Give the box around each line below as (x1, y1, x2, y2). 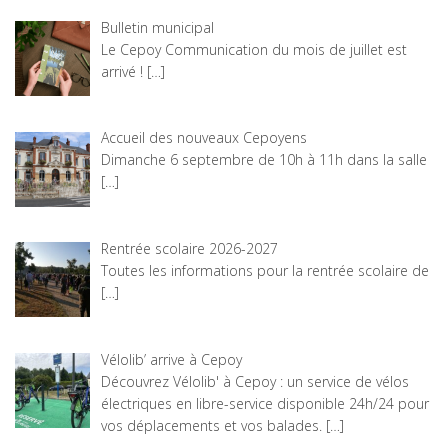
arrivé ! (100, 61, 147, 81)
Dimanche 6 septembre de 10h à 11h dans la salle (100, 150, 427, 170)
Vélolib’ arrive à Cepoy (100, 349, 242, 369)
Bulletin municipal (100, 17, 214, 37)
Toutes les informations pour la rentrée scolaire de (100, 261, 429, 281)
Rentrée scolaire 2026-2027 (100, 239, 278, 259)
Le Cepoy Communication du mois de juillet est (100, 39, 407, 59)
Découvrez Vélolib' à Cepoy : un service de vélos (100, 371, 409, 391)
